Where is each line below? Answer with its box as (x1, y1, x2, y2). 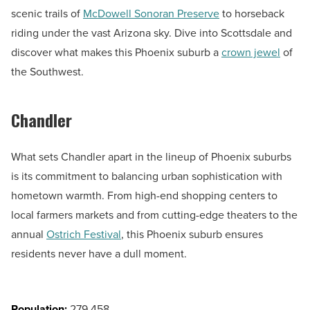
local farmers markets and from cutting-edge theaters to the (11, 207, 298, 224)
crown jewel (221, 44, 280, 61)
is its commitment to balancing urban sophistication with (11, 168, 282, 185)
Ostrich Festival (46, 226, 121, 243)
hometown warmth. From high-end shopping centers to (11, 188, 277, 204)
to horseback (219, 6, 284, 22)
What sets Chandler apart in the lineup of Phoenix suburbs (11, 149, 291, 165)
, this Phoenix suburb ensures (121, 226, 263, 243)
